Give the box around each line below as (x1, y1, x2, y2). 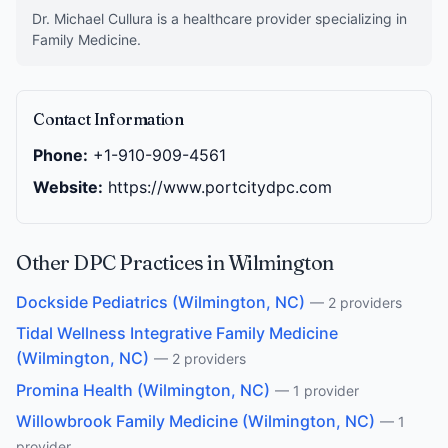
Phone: (33, 145, 88, 165)
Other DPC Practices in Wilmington (16, 250, 334, 275)
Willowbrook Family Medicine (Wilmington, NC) (16, 411, 375, 432)
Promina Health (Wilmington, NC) (16, 379, 270, 400)
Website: (33, 177, 103, 197)
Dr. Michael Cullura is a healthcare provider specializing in (32, 10, 407, 27)
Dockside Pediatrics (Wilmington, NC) (16, 292, 305, 312)
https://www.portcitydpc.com (108, 177, 332, 197)
